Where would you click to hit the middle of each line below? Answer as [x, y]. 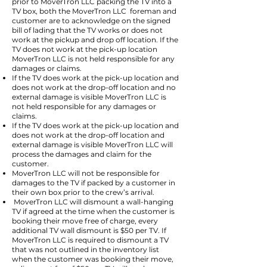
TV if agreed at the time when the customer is [93, 211]
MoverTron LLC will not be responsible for [86, 173]
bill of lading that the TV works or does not [87, 30]
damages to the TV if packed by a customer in [94, 183]
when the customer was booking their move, [93, 259]
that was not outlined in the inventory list [86, 249]
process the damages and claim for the [82, 154]
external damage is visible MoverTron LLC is [89, 97]
